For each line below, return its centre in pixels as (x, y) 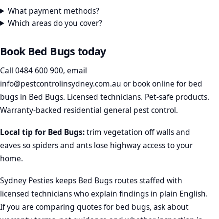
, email (75, 71)
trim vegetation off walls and (137, 132)
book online (153, 84)
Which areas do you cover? (55, 23)
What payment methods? (54, 11)
